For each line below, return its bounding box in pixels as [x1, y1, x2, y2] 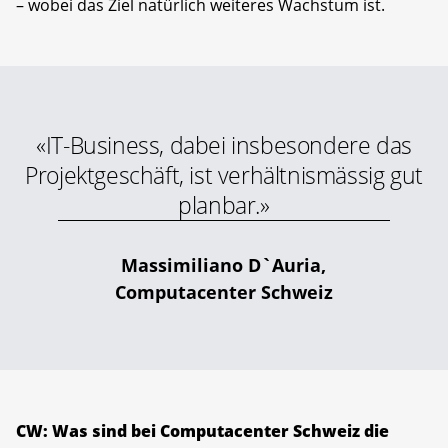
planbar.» [178, 188, 270, 221]
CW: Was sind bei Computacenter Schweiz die [16, 419, 389, 442]
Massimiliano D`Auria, [121, 252, 327, 277]
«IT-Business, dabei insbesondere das [36, 128, 412, 161]
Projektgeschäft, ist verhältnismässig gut [25, 158, 423, 191]
